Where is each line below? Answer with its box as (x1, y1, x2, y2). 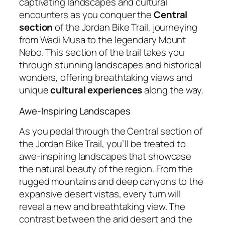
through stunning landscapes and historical (19, 58, 201, 72)
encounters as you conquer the (19, 8, 154, 22)
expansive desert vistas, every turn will (19, 187, 181, 201)
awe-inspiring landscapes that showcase (19, 150, 192, 163)
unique (19, 83, 51, 97)
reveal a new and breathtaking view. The (19, 200, 186, 213)
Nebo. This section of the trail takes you (19, 46, 184, 59)
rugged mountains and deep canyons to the (19, 175, 203, 188)
